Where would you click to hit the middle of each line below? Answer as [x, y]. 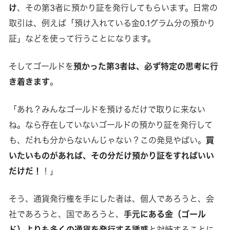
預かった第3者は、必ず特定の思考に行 [146, 66]
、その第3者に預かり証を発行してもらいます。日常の [117, 7]
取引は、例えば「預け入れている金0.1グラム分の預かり [112, 23]
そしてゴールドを [41, 66]
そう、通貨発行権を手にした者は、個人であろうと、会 [111, 198]
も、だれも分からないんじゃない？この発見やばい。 [107, 140]
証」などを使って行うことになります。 [82, 38]
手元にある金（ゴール [165, 214]
